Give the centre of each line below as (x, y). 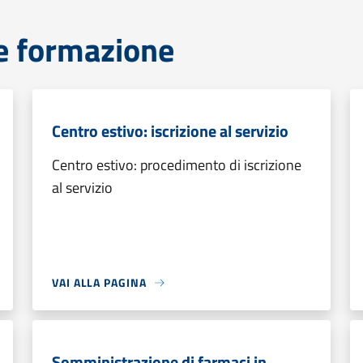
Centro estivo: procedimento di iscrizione (177, 165)
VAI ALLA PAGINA (99, 282)
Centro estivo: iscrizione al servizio (170, 131)
